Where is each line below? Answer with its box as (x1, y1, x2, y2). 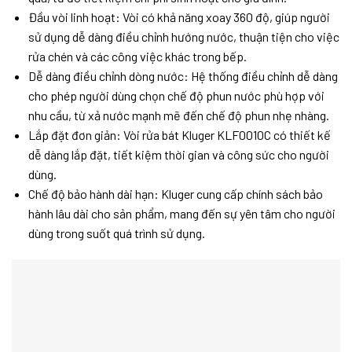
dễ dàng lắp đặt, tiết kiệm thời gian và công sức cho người (27, 147, 329, 163)
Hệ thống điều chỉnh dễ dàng (188, 68, 338, 84)
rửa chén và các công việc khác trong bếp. (27, 49, 247, 64)
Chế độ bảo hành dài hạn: (27, 186, 159, 202)
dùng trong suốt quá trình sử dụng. (27, 225, 205, 241)
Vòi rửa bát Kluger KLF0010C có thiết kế (120, 127, 331, 143)
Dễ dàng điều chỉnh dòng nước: (27, 68, 189, 84)
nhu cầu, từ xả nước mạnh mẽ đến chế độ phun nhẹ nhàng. (27, 108, 329, 123)
